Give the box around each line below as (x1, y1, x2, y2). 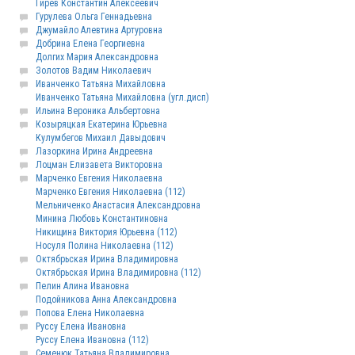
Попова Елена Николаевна (36, 307, 144, 319)
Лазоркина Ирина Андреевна (36, 146, 153, 157)
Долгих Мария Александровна (36, 52, 158, 63)
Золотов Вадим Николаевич (36, 65, 151, 76)
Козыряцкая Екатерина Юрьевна (36, 119, 167, 130)
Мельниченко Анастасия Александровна (36, 200, 200, 211)
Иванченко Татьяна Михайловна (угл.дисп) (36, 92, 209, 103)
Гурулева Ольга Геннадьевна (36, 11, 152, 22)
